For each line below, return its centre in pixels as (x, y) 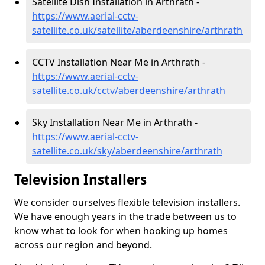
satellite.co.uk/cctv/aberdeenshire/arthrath (129, 91)
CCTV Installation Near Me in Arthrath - (119, 62)
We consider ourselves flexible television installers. (127, 202)
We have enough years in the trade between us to (125, 216)
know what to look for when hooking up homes (121, 231)
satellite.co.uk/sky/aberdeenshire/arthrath (127, 151)
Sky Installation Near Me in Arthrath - (115, 122)
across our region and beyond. (83, 245)
